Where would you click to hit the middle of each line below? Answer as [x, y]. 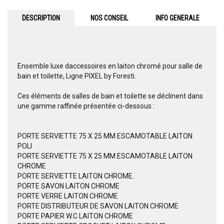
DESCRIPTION [41, 18]
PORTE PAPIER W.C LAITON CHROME [75, 216]
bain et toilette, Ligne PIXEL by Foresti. [77, 76]
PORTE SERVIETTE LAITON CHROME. [76, 176]
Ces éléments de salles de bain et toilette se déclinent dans [110, 96]
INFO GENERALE [178, 18]
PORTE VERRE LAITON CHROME [68, 196]
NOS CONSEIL [109, 18]
